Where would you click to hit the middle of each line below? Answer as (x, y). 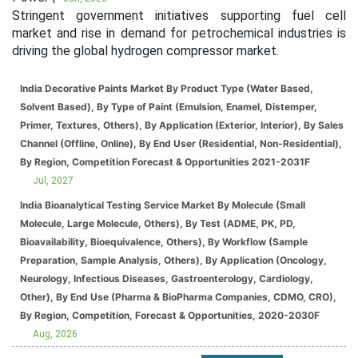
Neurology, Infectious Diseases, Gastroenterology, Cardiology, (167, 278)
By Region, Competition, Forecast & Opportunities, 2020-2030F (289, 315)
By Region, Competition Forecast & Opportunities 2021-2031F (281, 162)
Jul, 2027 (53, 181)
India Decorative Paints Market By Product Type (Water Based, (167, 88)
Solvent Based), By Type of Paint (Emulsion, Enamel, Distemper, (169, 107)
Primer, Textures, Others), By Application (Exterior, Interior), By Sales (182, 125)
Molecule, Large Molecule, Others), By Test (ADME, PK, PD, (158, 223)
